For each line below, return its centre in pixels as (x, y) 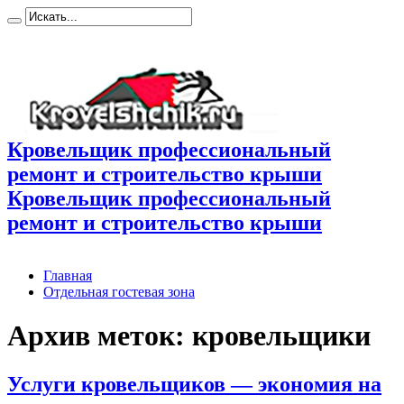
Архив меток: (100, 336)
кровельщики (281, 336)
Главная (68, 275)
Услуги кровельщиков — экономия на (194, 384)
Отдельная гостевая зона (119, 291)
